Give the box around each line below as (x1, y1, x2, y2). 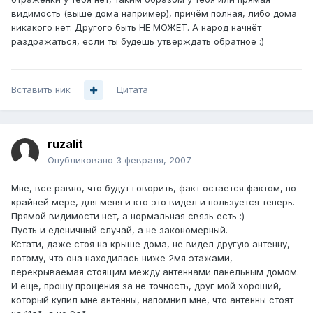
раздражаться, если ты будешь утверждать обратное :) (11, 36, 264, 48)
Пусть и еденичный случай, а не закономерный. (11, 224, 228, 236)
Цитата (117, 84, 148, 96)
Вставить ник (11, 84, 71, 96)
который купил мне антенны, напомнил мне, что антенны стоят (11, 294, 293, 306)
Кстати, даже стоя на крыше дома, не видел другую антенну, (11, 238, 290, 250)
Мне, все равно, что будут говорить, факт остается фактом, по (11, 182, 296, 194)
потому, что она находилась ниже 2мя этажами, (11, 252, 233, 264)
